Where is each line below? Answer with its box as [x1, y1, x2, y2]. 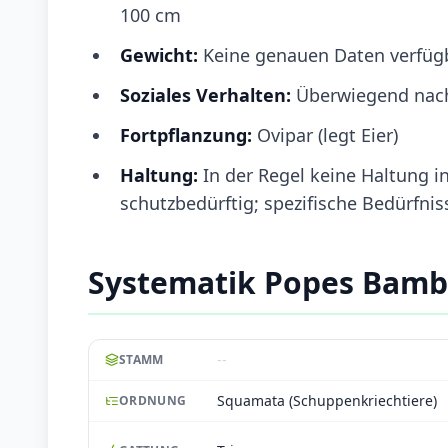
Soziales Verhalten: [120, 82, 296, 107]
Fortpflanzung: [120, 122, 257, 147]
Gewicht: [120, 42, 203, 67]
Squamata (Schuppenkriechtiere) [217, 390, 437, 410]
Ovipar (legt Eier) [257, 122, 398, 147]
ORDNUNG [119, 391, 187, 409]
